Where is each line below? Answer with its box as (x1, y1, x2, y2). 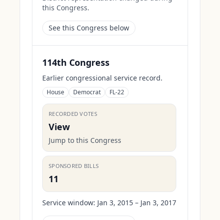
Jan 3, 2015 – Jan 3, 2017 (97, 198, 176, 207)
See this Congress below (49, 23, 129, 32)
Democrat (73, 88, 101, 96)
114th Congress (42, 56, 110, 68)
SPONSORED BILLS (49, 162, 99, 169)
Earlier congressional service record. (42, 73, 163, 82)
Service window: (42, 198, 95, 207)
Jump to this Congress (49, 136, 121, 145)
